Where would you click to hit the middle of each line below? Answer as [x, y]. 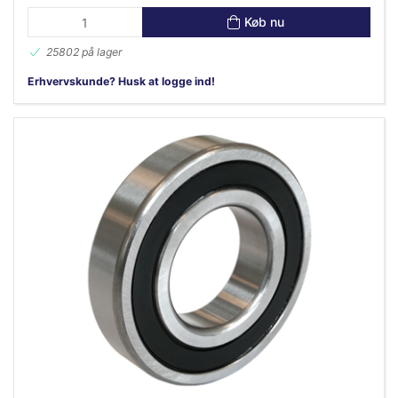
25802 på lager [84, 52]
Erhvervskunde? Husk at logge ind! [121, 81]
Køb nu [265, 22]
